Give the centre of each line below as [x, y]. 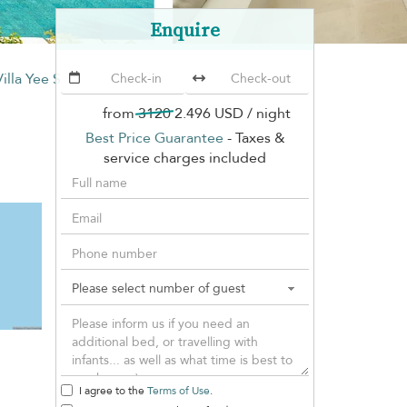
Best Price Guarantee [154, 138]
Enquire [185, 29]
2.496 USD [211, 113]
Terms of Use [179, 390]
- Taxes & [254, 138]
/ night [269, 113]
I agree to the [113, 390]
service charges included [185, 158]
